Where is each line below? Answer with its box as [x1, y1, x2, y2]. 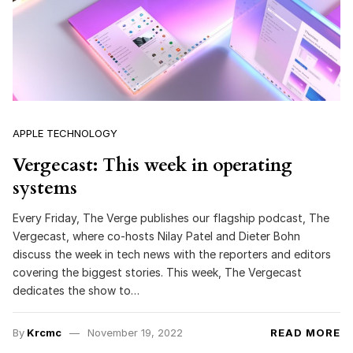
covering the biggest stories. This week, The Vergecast [13, 265, 302, 279]
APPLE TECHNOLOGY [13, 127, 117, 140]
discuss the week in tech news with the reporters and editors [13, 247, 331, 261]
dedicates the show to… [13, 283, 139, 297]
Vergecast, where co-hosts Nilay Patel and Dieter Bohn [13, 229, 300, 243]
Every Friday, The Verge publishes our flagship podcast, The [13, 210, 329, 225]
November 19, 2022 [87, 325, 183, 339]
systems [13, 176, 77, 201]
